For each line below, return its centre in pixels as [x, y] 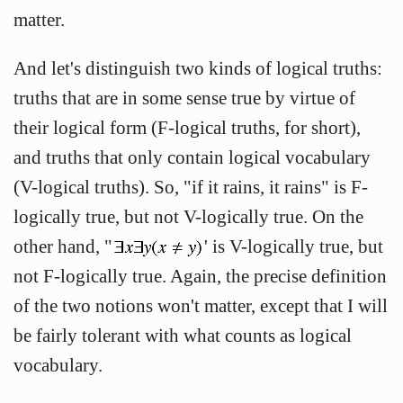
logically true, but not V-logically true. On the [188, 217]
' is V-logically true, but [294, 246]
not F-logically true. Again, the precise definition [200, 276]
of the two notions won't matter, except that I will [201, 306]
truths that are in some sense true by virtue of [184, 98]
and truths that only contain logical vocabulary [192, 157]
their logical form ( [85, 128]
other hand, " [63, 246]
